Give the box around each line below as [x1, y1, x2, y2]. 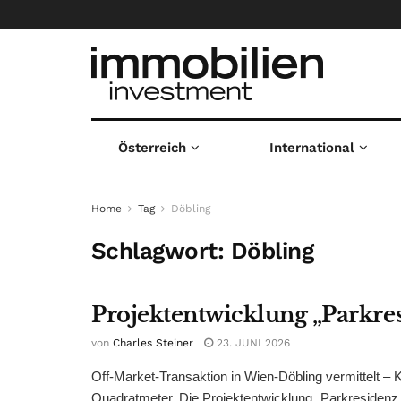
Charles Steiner [113, 337, 193, 349]
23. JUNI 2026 [213, 337, 290, 349]
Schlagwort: [91, 237, 231, 264]
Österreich [117, 140, 186, 156]
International [269, 140, 355, 156]
